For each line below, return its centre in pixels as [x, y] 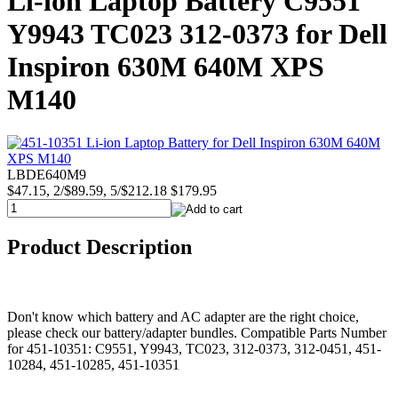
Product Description [99, 247]
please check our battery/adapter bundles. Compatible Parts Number [197, 333]
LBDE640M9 [47, 175]
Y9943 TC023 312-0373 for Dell [197, 34]
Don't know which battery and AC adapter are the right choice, [183, 317]
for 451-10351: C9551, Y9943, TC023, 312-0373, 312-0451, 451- [194, 349]
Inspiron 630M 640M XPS [166, 67]
